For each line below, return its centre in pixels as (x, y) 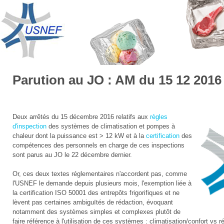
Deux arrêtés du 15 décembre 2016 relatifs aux (81, 117)
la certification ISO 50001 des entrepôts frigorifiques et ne (96, 193)
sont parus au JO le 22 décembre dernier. (72, 155)
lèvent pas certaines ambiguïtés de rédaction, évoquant (93, 202)
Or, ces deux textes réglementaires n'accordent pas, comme (100, 174)
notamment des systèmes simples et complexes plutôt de (97, 212)
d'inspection (30, 126)
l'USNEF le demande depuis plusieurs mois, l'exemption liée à (102, 183)
